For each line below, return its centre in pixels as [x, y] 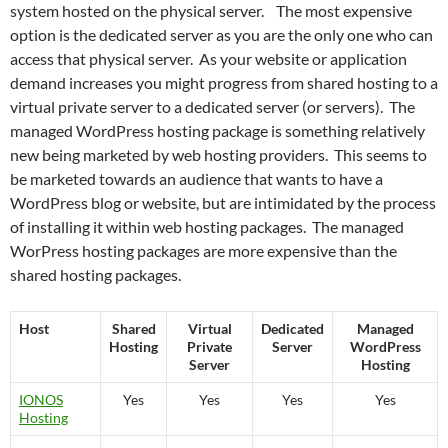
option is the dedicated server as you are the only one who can [221, 34]
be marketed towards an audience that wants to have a [196, 178]
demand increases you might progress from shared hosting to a [224, 82]
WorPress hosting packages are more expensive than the [203, 250]
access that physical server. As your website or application [208, 58]
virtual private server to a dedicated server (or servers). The [212, 106]
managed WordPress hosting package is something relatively [217, 130]
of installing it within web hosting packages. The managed [207, 226]
